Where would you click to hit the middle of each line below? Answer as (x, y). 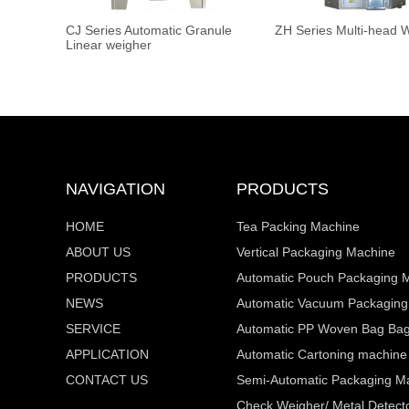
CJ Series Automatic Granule (149, 31)
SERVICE (93, 329)
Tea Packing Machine (298, 227)
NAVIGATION (115, 189)
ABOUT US (98, 252)
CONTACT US (107, 380)
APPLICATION (107, 355)
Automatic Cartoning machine (322, 355)
